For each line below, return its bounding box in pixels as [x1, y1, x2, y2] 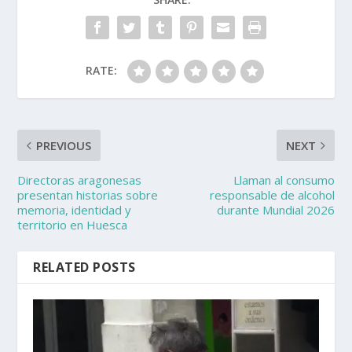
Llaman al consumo [233, 172, 335, 189]
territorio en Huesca [17, 217, 128, 233]
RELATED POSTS [33, 258, 136, 277]
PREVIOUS [36, 137, 92, 154]
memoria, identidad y [17, 202, 132, 218]
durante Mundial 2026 [216, 202, 335, 218]
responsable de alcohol [209, 187, 335, 203]
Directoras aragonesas [17, 172, 142, 189]
